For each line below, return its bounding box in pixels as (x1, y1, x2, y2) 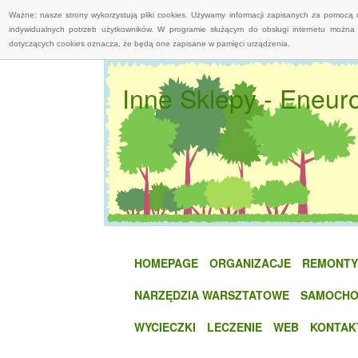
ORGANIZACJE (209, 254, 291, 271)
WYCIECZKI (134, 318, 196, 335)
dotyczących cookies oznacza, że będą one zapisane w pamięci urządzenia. (9, 39, 290, 48)
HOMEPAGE (134, 254, 198, 271)
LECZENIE (207, 318, 262, 335)
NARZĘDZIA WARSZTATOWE (134, 286, 289, 303)
